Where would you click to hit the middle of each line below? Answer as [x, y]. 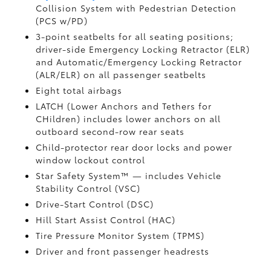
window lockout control [91, 160]
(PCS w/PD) [62, 21]
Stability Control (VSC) [88, 188]
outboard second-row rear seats [110, 131]
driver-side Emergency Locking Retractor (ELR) [143, 49]
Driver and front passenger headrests [123, 251]
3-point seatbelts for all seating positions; [135, 36]
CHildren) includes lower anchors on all [129, 119]
